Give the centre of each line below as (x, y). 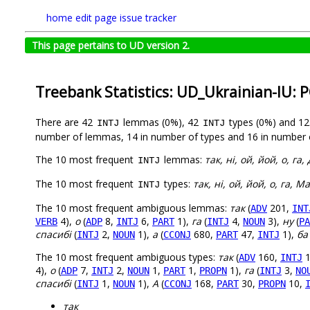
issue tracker (148, 18)
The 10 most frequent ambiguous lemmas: (133, 208)
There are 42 (65, 122)
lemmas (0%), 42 (161, 122)
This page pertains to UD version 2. (111, 45)
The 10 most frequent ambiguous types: (127, 257)
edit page (96, 18)
